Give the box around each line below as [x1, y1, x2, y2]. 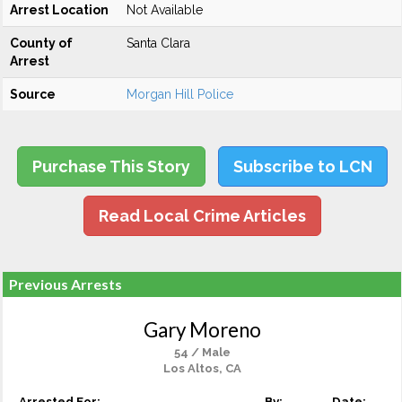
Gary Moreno [143, 318, 261, 342]
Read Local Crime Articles [98, 206, 306, 225]
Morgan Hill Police [127, 87, 233, 101]
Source [10, 87, 56, 101]
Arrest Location [10, 3, 109, 17]
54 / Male [173, 345, 231, 359]
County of [10, 36, 73, 50]
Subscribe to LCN [232, 157, 372, 176]
